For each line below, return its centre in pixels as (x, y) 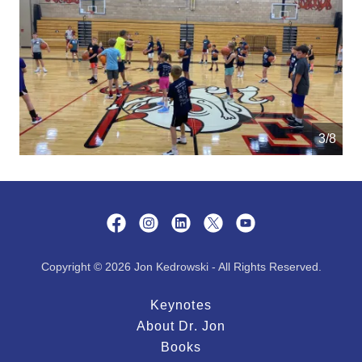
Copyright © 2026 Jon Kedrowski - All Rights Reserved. (181, 266)
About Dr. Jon (181, 326)
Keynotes (181, 305)
